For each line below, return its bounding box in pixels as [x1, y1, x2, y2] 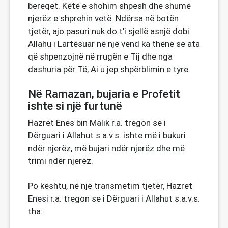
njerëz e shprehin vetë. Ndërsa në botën [28, 13, 179, 24]
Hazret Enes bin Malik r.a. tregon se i [28, 117, 166, 128]
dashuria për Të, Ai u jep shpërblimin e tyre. [28, 64, 190, 75]
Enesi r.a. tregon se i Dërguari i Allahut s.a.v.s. [28, 193, 200, 204]
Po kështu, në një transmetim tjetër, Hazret [28, 180, 192, 191]
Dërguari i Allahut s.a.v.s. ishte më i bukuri [28, 130, 186, 141]
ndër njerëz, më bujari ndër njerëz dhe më [28, 142, 185, 154]
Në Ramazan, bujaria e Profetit [28, 88, 180, 100]
